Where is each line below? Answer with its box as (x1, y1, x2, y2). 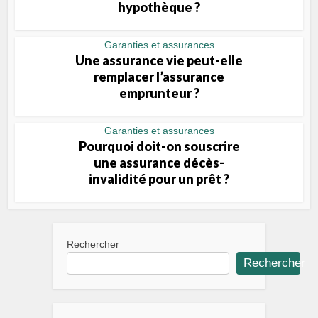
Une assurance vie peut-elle (75, 53, 243, 68)
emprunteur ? (119, 85, 199, 101)
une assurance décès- (94, 155, 224, 170)
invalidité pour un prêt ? (89, 171, 229, 187)
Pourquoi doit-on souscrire (78, 138, 240, 154)
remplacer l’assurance (94, 69, 224, 84)
